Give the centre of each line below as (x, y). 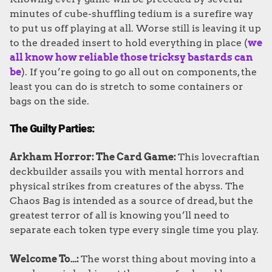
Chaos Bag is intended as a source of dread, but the (131, 201)
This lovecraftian (219, 157)
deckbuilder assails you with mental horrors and (127, 172)
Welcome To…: (45, 259)
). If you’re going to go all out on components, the (139, 72)
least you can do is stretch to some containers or (127, 87)
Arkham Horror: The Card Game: (94, 157)
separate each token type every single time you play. (134, 230)
